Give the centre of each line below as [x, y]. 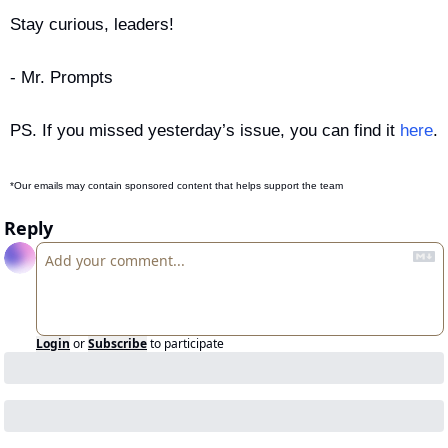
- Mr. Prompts [61, 77]
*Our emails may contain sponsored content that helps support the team [176, 185]
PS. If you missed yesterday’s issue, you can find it [205, 130]
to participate [187, 343]
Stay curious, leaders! [92, 24]
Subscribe [117, 343]
